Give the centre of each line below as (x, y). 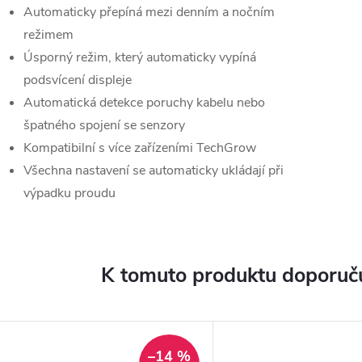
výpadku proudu (69, 193)
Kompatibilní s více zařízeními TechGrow (140, 148)
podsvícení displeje (78, 80)
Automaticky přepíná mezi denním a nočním (149, 12)
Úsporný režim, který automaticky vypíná (140, 57)
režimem (48, 35)
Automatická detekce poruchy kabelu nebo (144, 103)
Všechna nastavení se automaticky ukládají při (154, 170)
